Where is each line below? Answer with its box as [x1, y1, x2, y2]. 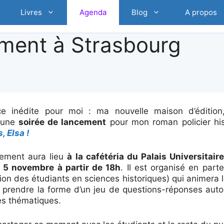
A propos [185, 7, 217, 17]
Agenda [79, 7, 107, 17]
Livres [20, 7, 42, 17]
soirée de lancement [15, 116, 106, 127]
